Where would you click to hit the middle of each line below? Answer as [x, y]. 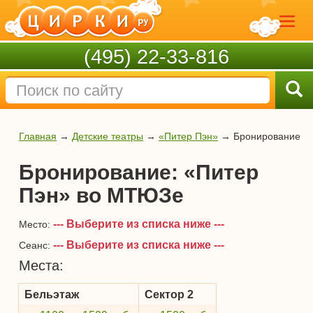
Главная [38, 136]
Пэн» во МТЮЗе [101, 195]
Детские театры [108, 136]
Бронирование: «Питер [139, 172]
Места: [41, 265]
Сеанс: [36, 245]
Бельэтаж [52, 294]
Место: [36, 224]
